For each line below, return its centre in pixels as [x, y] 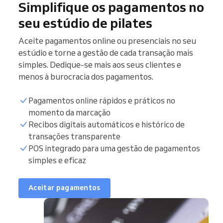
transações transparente [74, 136]
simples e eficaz [57, 160]
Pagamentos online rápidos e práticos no [102, 100]
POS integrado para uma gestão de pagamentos [114, 148]
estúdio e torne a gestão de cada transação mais [106, 52]
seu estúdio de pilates [85, 23]
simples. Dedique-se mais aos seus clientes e [100, 64]
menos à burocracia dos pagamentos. [86, 76]
